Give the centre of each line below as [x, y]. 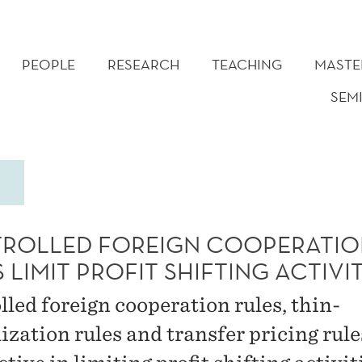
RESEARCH [143, 64]
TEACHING [247, 64]
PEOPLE [48, 64]
